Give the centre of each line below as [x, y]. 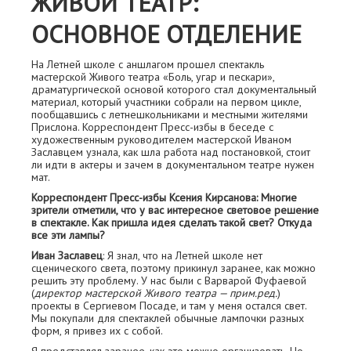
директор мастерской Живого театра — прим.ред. [156, 293]
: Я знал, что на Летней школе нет [183, 255]
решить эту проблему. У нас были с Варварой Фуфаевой [169, 280]
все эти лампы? [68, 235]
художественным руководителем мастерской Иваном [161, 139]
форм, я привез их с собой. [97, 331]
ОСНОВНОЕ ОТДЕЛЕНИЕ [166, 34]
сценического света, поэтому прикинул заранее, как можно [174, 268]
